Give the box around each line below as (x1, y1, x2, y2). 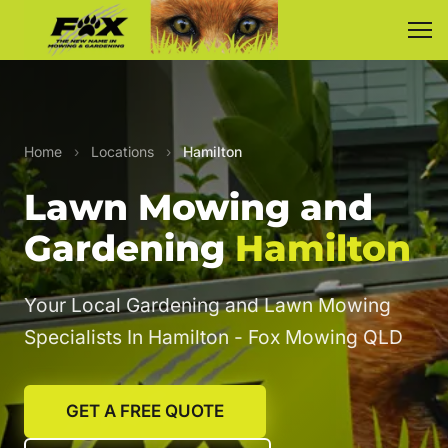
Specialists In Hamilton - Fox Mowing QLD (24, 325, 403, 349)
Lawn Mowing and (24, 185, 373, 229)
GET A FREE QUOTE (66, 401, 224, 421)
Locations (91, 143, 154, 160)
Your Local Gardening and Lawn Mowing (24, 293, 391, 317)
